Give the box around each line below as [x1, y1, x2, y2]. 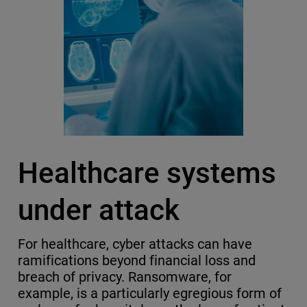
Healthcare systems [17, 156, 276, 191]
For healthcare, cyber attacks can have [17, 236, 253, 253]
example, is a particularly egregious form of [17, 285, 282, 302]
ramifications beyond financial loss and [17, 252, 256, 269]
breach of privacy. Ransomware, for [17, 269, 232, 286]
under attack [17, 193, 180, 228]
